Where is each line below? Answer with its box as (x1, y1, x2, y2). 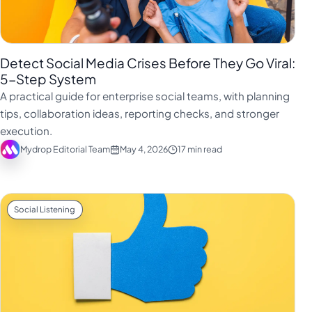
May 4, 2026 (119, 143, 168, 155)
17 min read (177, 143, 222, 155)
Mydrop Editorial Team (19, 143, 110, 155)
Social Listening (14, 203, 76, 214)
